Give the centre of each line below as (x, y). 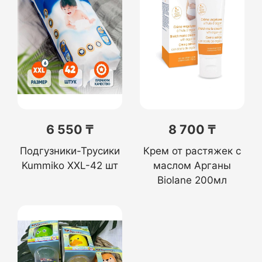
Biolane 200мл (192, 180)
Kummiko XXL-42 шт (70, 166)
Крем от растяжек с (192, 151)
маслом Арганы (192, 166)
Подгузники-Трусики (70, 151)
